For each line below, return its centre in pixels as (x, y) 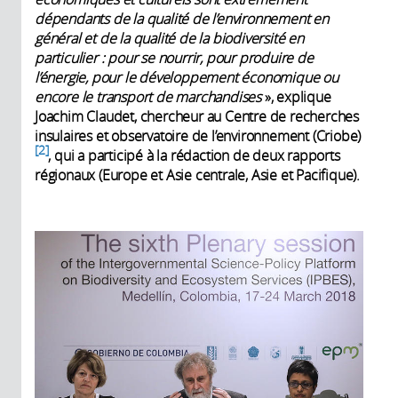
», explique (296, 97)
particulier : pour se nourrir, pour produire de (174, 58)
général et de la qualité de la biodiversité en (169, 39)
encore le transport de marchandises (148, 97)
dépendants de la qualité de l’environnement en (182, 19)
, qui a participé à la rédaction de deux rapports (194, 156)
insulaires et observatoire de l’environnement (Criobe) (198, 136)
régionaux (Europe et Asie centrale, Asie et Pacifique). (197, 175)
